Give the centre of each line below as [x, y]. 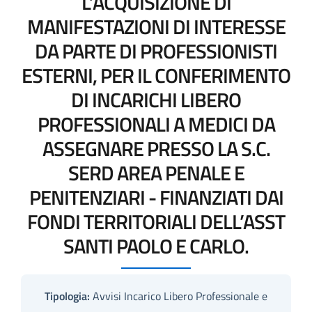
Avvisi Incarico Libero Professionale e [179, 296]
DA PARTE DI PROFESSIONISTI [156, 50]
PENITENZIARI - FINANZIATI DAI [156, 197]
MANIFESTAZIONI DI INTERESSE [156, 26]
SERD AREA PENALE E [156, 172]
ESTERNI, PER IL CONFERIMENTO [156, 75]
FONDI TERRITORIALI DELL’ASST [156, 221]
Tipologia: [67, 296]
